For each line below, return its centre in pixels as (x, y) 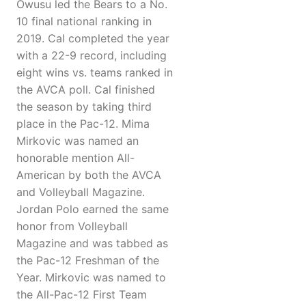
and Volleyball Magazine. (81, 192)
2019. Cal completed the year (93, 39)
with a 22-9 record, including (92, 56)
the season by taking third (84, 107)
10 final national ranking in (84, 22)
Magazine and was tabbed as (92, 244)
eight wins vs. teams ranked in (95, 73)
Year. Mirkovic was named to (91, 278)
